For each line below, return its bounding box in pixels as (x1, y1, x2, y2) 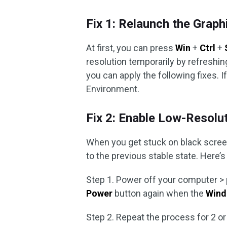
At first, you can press (86, 43, 176, 53)
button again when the (112, 188, 206, 199)
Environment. (86, 84, 140, 94)
